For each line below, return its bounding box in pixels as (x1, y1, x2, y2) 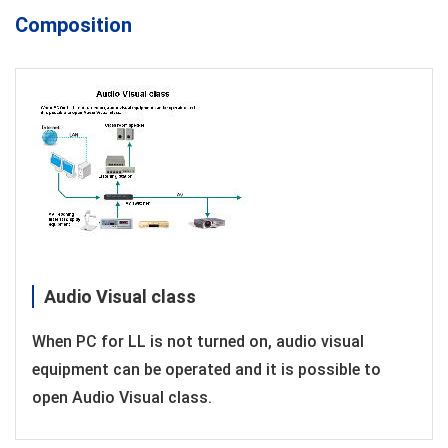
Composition (15, 12, 132, 37)
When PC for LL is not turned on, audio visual (32, 331, 364, 351)
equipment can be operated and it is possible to (32, 359, 381, 379)
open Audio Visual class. (32, 387, 212, 407)
